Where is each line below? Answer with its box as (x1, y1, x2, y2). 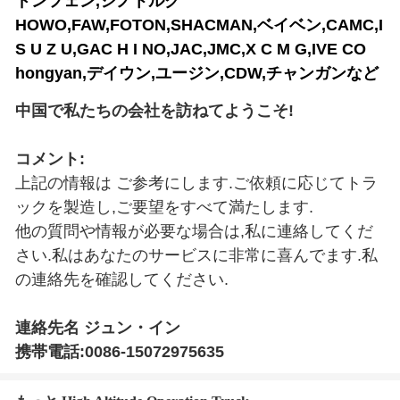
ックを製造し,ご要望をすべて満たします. (15, 198, 313, 216)
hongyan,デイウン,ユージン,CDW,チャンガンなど (15, 64, 379, 82)
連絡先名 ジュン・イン (15, 319, 180, 337)
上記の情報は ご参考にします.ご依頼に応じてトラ (15, 174, 378, 192)
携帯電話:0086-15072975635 (15, 343, 224, 361)
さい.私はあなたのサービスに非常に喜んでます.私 (15, 246, 378, 264)
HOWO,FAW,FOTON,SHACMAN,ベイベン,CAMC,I (15, 16, 383, 34)
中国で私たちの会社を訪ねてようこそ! (15, 102, 294, 120)
